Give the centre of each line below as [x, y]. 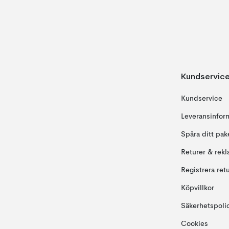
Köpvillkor [197, 188]
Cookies [194, 224]
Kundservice [201, 99]
